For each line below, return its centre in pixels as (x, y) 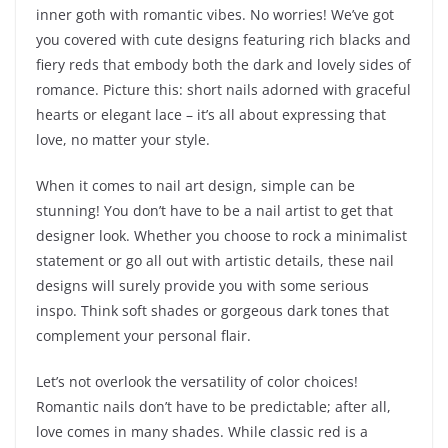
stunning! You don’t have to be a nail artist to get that (214, 211)
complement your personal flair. (143, 336)
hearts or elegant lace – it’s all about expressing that (211, 115)
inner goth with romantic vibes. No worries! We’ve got (215, 15)
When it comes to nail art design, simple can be (195, 186)
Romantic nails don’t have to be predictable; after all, (213, 407)
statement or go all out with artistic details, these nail (215, 261)
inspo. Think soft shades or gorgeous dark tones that (212, 311)
